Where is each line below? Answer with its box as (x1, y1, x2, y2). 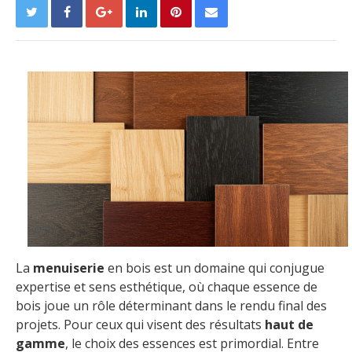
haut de (265, 315, 313, 333)
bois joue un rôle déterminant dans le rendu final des (16, 296, 327, 314)
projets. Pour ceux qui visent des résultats (16, 315, 265, 333)
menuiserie (33, 258, 104, 277)
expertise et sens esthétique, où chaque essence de (16, 277, 317, 295)
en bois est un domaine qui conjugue (104, 258, 324, 277)
